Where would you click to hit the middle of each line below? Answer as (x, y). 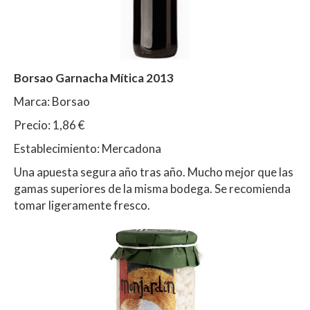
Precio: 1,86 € (49, 125)
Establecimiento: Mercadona (88, 149)
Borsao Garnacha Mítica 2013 (95, 78)
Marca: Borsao (52, 102)
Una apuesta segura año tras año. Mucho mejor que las (154, 172)
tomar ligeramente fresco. (82, 206)
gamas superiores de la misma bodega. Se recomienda (152, 189)
